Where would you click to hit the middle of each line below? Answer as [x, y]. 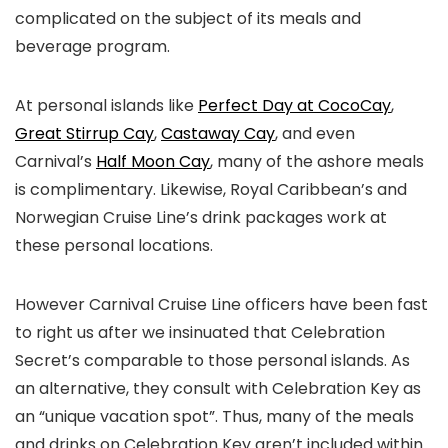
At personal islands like [106, 105]
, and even [315, 133]
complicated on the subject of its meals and [188, 18]
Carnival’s [55, 161]
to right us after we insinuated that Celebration [200, 332]
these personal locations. [114, 245]
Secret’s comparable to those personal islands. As [212, 360]
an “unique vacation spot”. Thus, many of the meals [214, 416]
